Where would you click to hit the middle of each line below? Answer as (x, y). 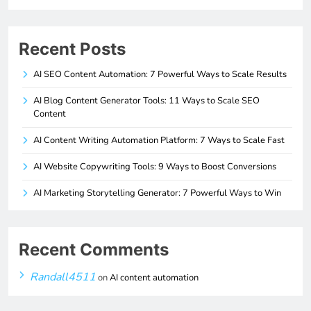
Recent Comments (94, 249)
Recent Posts (72, 49)
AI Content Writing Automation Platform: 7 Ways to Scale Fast (159, 140)
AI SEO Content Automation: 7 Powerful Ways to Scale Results (160, 74)
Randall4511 (63, 277)
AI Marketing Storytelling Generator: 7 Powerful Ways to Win (157, 193)
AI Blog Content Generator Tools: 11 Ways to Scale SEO (146, 100)
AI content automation (154, 277)
